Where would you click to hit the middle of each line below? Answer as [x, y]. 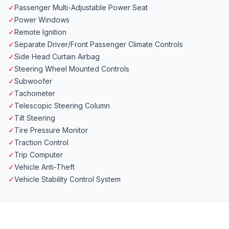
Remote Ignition [40, 32]
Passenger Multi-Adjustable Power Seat [81, 8]
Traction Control [41, 143]
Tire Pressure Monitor [51, 130]
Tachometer [35, 94]
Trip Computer [39, 155]
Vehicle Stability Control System [67, 179]
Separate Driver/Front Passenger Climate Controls [99, 44]
